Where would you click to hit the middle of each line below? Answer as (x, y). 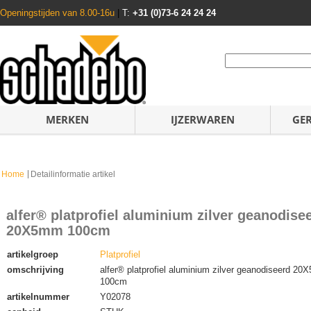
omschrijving (35, 270)
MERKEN (67, 119)
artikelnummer (38, 297)
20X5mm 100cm (58, 230)
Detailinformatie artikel (73, 174)
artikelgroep (33, 254)
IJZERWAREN (203, 119)
